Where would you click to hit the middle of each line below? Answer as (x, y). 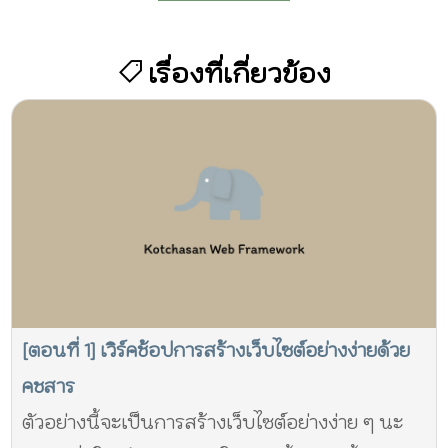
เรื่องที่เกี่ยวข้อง (239, 72)
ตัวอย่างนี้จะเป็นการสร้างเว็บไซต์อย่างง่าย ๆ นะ (213, 423)
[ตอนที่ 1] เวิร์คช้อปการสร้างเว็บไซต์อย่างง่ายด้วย (216, 351)
